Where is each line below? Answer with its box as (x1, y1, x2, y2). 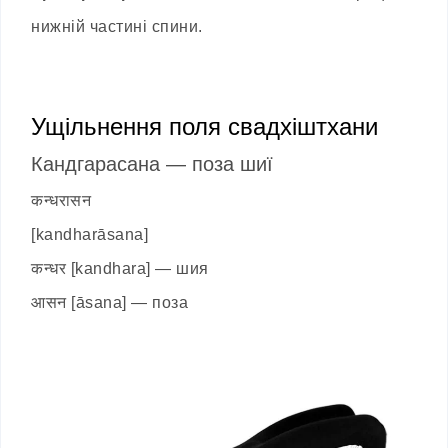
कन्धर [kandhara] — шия (31, 259, 209, 277)
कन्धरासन (31, 191, 91, 209)
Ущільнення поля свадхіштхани (31, 112, 378, 140)
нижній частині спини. (31, 17, 203, 35)
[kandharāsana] (31, 225, 148, 243)
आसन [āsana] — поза (31, 293, 188, 311)
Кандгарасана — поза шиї (31, 152, 273, 175)
